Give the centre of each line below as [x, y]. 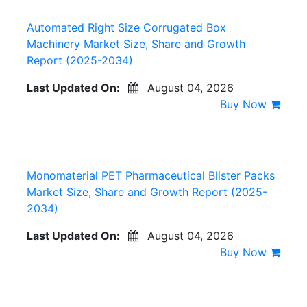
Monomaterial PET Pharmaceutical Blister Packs [151, 175]
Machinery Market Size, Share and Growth [136, 44]
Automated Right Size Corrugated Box [126, 27]
